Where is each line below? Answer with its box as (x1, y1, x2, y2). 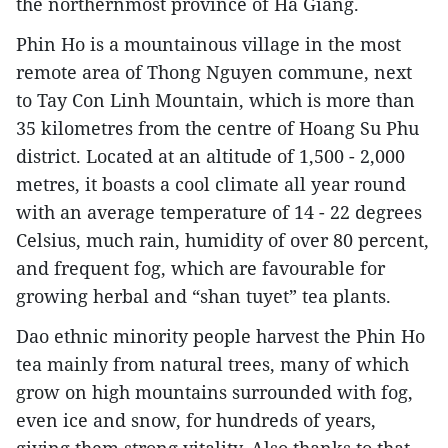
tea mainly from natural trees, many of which (16, 351, 409, 376)
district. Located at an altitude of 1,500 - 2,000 (16, 143, 405, 168)
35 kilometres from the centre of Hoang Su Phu (16, 115, 419, 140)
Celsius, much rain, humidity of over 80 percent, (16, 227, 429, 252)
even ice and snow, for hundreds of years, (16, 407, 376, 432)
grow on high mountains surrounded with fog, (16, 379, 413, 404)
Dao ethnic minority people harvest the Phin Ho (16, 323, 425, 348)
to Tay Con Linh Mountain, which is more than (16, 87, 415, 112)
